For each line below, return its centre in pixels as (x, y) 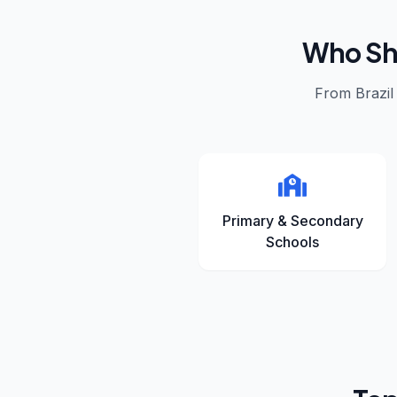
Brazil (374, 93)
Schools (292, 242)
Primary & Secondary (292, 221)
